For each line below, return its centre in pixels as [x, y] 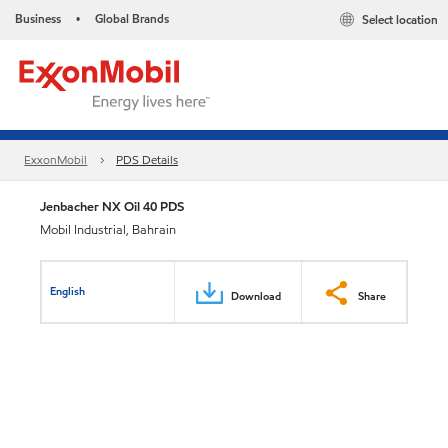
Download [256, 295]
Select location [400, 20]
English [68, 290]
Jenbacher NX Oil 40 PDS [112, 206]
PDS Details [147, 160]
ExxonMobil [56, 160]
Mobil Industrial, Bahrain [108, 230]
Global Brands [132, 18]
